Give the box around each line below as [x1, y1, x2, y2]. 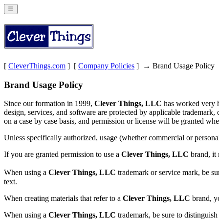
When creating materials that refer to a [4, 194, 123, 203]
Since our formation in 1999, [4, 99, 94, 108]
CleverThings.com [8, 61, 66, 70]
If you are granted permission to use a [4, 150, 121, 159]
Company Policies [78, 61, 134, 70]
